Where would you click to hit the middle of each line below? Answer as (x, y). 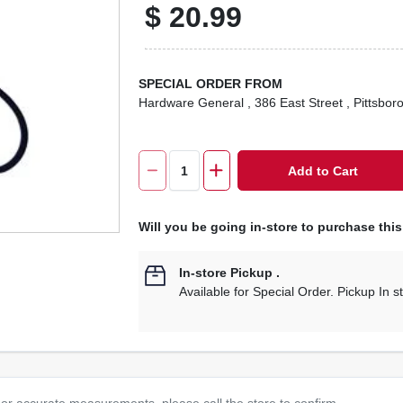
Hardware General (192, 103)
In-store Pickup (226, 273)
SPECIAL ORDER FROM (211, 84)
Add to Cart (323, 170)
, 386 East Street (296, 103)
